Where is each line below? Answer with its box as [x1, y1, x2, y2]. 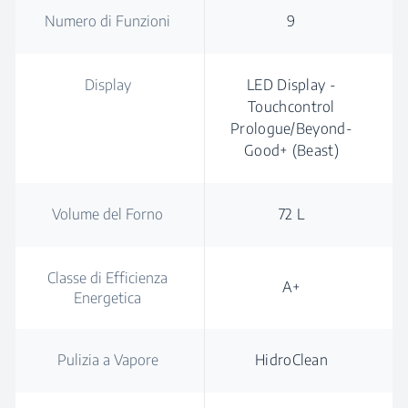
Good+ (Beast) [244, 141, 339, 159]
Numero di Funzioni [45, 12, 170, 30]
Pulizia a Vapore [56, 351, 158, 369]
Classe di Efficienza [47, 269, 168, 287]
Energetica [74, 289, 141, 307]
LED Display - [247, 76, 336, 94]
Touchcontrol [248, 97, 335, 116]
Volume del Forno [52, 205, 163, 223]
